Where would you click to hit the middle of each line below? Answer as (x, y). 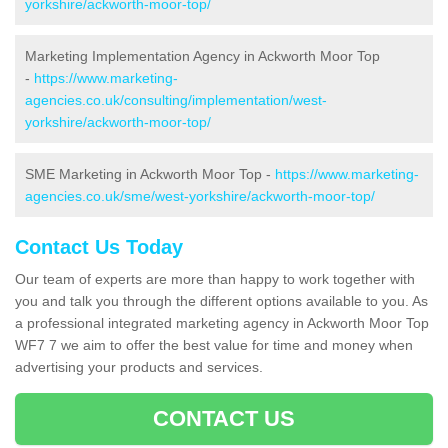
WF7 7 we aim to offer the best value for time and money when (214, 345)
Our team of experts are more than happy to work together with (215, 279)
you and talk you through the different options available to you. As (221, 301)
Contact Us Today (99, 247)
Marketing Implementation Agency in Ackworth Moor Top (202, 56)
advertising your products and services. (139, 367)
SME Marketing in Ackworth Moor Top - (150, 174)
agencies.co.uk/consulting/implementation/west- (176, 100)
